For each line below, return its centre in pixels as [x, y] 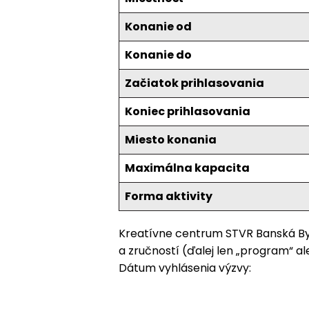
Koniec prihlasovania [188, 111]
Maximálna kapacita [187, 168]
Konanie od [158, 26]
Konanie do [158, 54]
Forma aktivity [169, 196]
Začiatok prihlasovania [195, 83]
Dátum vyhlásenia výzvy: [185, 268]
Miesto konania [171, 139]
